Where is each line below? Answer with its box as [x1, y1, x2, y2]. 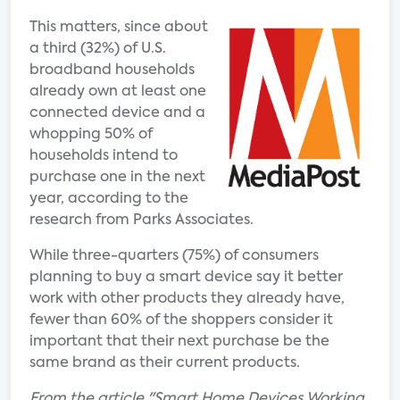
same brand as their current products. [29, 356, 300, 371]
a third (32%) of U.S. [29, 42, 166, 56]
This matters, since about [29, 21, 208, 35]
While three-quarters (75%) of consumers [29, 249, 319, 263]
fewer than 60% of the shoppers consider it [29, 313, 333, 328]
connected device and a [29, 106, 205, 121]
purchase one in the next [29, 171, 205, 185]
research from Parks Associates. [29, 213, 254, 228]
